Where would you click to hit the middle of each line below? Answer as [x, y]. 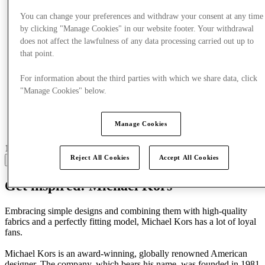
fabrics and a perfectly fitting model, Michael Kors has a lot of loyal [130, 221]
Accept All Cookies [189, 157]
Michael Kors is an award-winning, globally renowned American [126, 253]
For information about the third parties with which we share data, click [139, 78]
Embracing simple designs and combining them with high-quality [126, 211]
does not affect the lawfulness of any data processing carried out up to [137, 41]
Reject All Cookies [100, 157]
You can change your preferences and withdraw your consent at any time [142, 16]
